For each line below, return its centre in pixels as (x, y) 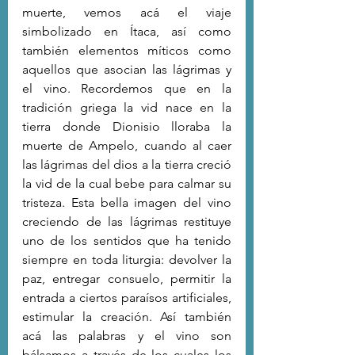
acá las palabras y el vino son (127, 335)
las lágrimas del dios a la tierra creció (127, 164)
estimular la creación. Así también (127, 316)
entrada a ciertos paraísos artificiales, (127, 297)
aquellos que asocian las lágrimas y (127, 69)
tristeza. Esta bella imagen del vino (127, 202)
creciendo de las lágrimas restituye (127, 221)
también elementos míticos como (127, 50)
